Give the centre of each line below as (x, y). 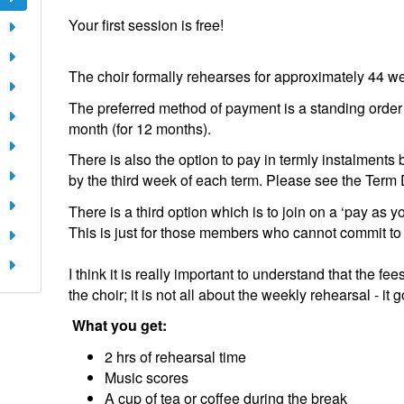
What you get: (120, 325)
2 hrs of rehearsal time (178, 356)
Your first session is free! (147, 24)
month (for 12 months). (140, 128)
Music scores (147, 377)
